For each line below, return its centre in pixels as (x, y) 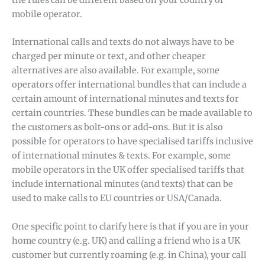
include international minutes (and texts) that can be (122, 184)
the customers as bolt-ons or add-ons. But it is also (117, 127)
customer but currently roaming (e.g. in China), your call (129, 255)
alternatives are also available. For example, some (116, 71)
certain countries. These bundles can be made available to (132, 113)
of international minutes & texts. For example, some (121, 156)
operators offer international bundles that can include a (129, 85)
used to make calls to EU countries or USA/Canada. (117, 198)
